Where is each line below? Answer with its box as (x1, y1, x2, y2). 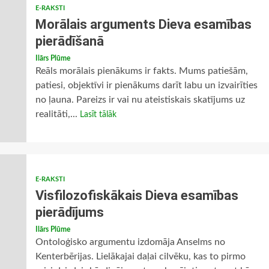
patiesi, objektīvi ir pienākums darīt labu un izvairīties (35, 80, 258, 90)
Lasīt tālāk (79, 110, 116, 119)
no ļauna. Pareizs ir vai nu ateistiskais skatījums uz (35, 95, 245, 104)
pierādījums (35, 205, 104, 220)
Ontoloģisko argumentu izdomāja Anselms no (35, 237, 225, 247)
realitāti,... (35, 109, 80, 119)
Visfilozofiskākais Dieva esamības (35, 188, 238, 203)
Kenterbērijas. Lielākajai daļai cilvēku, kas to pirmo (35, 252, 246, 261)
